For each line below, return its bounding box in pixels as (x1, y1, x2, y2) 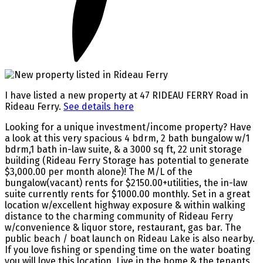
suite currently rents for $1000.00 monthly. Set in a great (5, 188, 250, 200)
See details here (63, 101, 134, 113)
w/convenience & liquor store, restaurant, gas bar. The (5, 222, 241, 234)
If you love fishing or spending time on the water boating (5, 244, 251, 256)
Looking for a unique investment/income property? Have (5, 122, 251, 133)
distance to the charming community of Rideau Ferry (5, 211, 233, 222)
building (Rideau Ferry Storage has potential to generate (5, 155, 249, 167)
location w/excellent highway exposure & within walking (5, 200, 245, 211)
